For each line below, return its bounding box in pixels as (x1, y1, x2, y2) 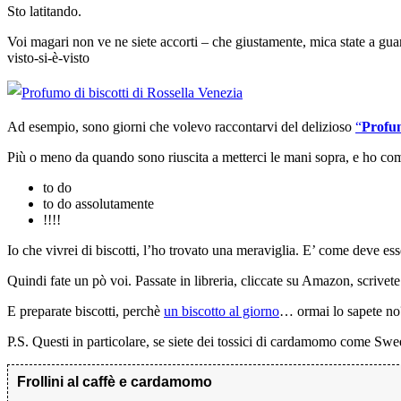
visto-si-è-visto (7, 49, 90, 65)
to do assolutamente (43, 195, 154, 211)
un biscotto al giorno (164, 303, 279, 319)
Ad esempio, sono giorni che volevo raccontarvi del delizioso (7, 118, 355, 134)
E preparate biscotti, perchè (7, 303, 164, 319)
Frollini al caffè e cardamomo (17, 373, 212, 389)
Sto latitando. (7, 3, 81, 19)
